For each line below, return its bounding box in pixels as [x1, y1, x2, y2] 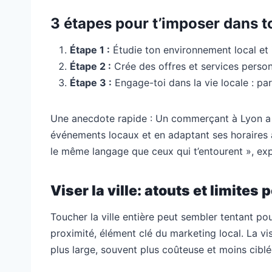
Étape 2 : [70, 59, 111, 72]
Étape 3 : [70, 76, 112, 89]
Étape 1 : [70, 43, 110, 56]
